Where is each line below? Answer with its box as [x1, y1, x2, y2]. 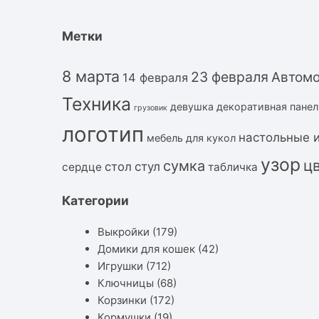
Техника [62, 93, 131, 115]
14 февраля [122, 70, 188, 85]
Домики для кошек [98, 241, 195, 256]
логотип [62, 121, 144, 147]
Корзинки [98, 293, 147, 307]
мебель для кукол [147, 131, 236, 144]
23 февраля [191, 68, 268, 85]
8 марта [62, 66, 120, 85]
